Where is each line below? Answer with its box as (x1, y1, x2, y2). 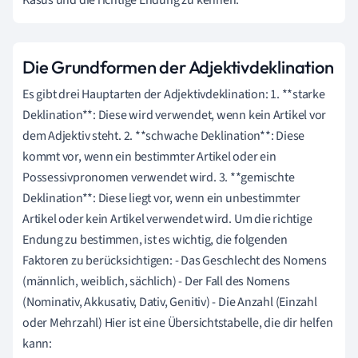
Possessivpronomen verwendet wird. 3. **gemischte (22, 168, 295, 186)
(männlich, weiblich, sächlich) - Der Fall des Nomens (22, 272, 290, 290)
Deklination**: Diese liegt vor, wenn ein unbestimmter (22, 189, 300, 207)
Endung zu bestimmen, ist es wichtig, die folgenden (22, 230, 288, 249)
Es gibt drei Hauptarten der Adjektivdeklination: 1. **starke (22, 85, 325, 103)
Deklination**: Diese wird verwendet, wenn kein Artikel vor (22, 105, 327, 124)
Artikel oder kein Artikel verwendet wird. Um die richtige (22, 209, 312, 228)
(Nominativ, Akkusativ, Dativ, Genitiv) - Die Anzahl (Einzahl (22, 292, 317, 311)
